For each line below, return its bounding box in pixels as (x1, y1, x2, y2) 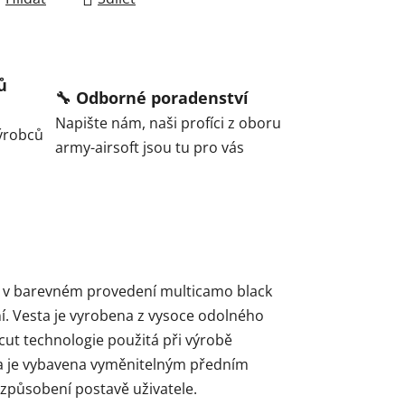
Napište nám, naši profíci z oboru (54, 112, 281, 133)
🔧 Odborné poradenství (54, 86, 249, 108)
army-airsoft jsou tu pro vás (54, 137, 244, 157)
